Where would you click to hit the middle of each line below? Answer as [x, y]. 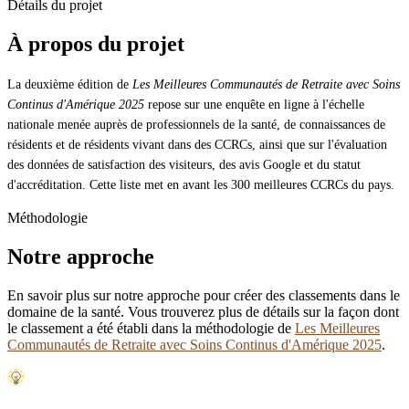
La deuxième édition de [70, 84]
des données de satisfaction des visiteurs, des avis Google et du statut [184, 164]
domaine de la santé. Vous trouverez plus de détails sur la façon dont [203, 311]
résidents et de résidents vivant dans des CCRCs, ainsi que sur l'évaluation [197, 144]
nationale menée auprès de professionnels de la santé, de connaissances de [196, 124]
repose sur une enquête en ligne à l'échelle [254, 104]
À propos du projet [96, 44]
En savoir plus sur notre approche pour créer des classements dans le [204, 295]
